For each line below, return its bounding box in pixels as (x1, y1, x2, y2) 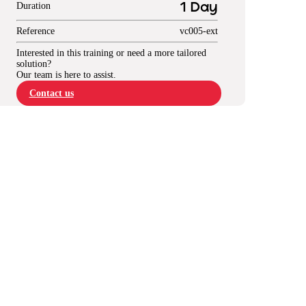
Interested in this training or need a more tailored (16, 48, 206, 58)
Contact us (29, 88, 74, 98)
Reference (16, 26, 55, 36)
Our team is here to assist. (16, 70, 116, 80)
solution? (16, 59, 51, 69)
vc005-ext (179, 26, 218, 36)
